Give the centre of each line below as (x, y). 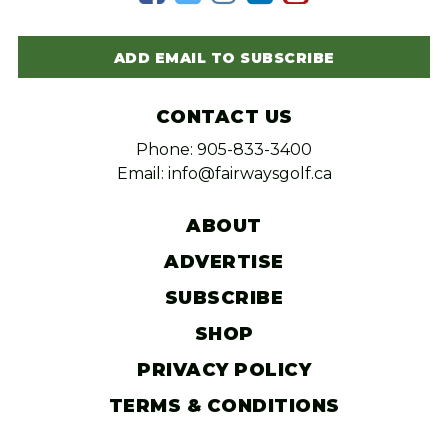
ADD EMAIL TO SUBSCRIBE (224, 58)
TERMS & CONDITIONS (224, 406)
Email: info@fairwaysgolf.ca (224, 174)
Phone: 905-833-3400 (224, 150)
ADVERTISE (224, 262)
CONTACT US (224, 117)
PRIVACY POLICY (224, 370)
